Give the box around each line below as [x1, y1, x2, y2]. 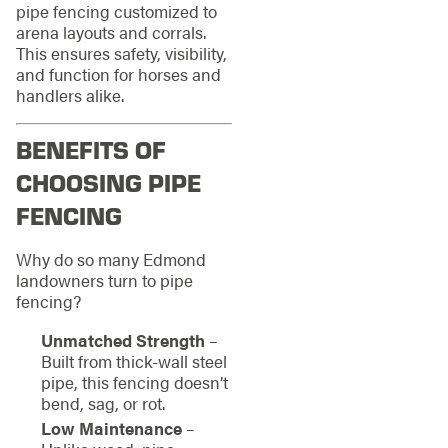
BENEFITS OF [15, 133, 166, 166]
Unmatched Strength [40, 328, 205, 353]
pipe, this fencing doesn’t [40, 370, 228, 395]
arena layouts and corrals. [15, 20, 206, 45]
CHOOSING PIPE [15, 166, 201, 199]
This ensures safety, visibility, [15, 41, 227, 66]
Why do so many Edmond [15, 247, 206, 272]
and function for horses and [15, 62, 221, 87]
